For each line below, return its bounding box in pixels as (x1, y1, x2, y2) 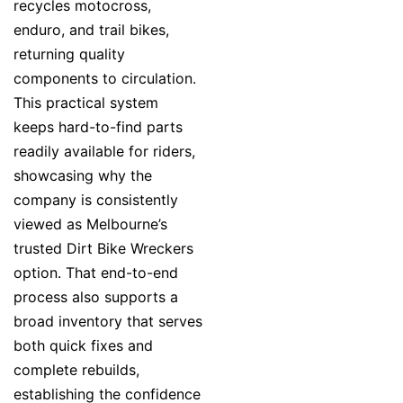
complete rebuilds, (13, 361, 139, 380)
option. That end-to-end (13, 264, 178, 282)
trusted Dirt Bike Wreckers (13, 239, 193, 258)
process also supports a (13, 288, 178, 307)
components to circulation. (13, 69, 196, 88)
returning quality (13, 45, 125, 64)
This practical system (13, 94, 158, 112)
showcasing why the (13, 166, 152, 185)
